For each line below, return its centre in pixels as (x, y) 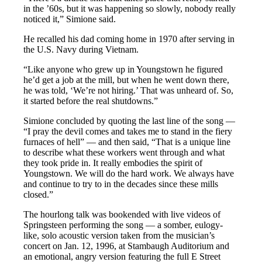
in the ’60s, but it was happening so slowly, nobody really (130, 8)
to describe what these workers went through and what (124, 152)
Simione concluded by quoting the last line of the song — (130, 120)
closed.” (39, 194)
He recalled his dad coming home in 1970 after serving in (129, 39)
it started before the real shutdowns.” (91, 101)
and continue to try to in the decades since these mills (121, 184)
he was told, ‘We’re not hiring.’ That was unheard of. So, (129, 90)
